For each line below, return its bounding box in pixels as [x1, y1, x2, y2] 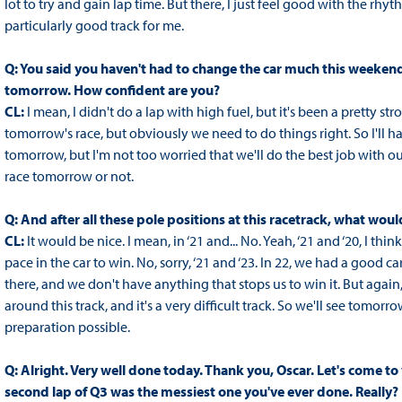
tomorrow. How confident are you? [4, 81, 220, 100]
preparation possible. [4, 318, 130, 336]
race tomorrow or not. [4, 167, 134, 186]
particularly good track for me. [4, 16, 184, 35]
